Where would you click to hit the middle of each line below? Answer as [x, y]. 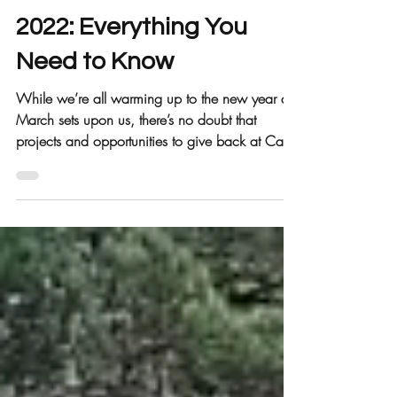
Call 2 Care [43, 15]
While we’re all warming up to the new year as [155, 143]
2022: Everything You [132, 71]
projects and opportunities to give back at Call [152, 185]
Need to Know [95, 106]
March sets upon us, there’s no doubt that [136, 164]
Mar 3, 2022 [46, 31]
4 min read [117, 31]
